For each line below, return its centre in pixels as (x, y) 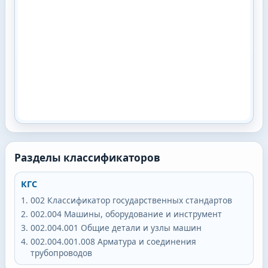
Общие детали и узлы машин (141, 227)
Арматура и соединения (147, 241)
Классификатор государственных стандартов (139, 200)
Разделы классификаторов (87, 157)
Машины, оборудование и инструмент (143, 214)
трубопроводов (61, 252)
